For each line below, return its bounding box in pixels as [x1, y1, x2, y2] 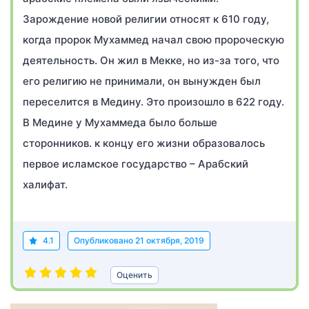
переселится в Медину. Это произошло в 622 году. [23, 95, 284, 108]
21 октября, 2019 [135, 235, 204, 246]
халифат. [23, 178, 68, 191]
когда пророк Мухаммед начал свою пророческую [23, 33, 284, 46]
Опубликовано [74, 235, 135, 246]
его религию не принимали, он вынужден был [23, 74, 261, 88]
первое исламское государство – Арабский [23, 157, 248, 170]
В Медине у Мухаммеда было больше [23, 116, 217, 129]
